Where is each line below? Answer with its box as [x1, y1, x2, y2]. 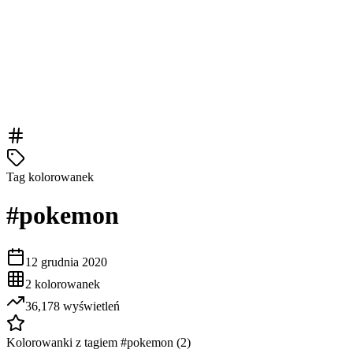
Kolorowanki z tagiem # [6, 335, 127, 349]
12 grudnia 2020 [25, 255, 107, 269]
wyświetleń [60, 299, 120, 313]
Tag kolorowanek [6, 170, 94, 184]
